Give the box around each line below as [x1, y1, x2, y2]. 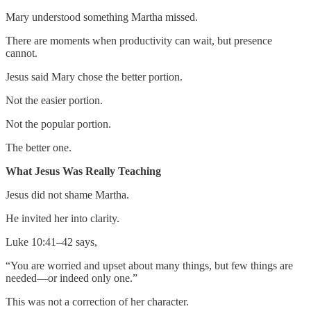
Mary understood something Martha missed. [6, 10, 198, 23]
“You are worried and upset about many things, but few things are [6, 259, 293, 271]
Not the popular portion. [6, 117, 111, 130]
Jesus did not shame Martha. [6, 188, 129, 201]
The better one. [6, 141, 72, 153]
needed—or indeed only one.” [6, 271, 137, 284]
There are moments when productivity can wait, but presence [6, 34, 272, 47]
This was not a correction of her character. [6, 295, 189, 308]
